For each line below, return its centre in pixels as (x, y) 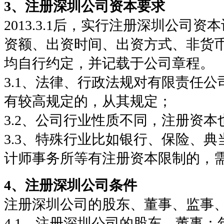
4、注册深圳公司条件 (70, 185)
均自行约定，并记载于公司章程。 (109, 63)
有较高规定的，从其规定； (88, 101)
